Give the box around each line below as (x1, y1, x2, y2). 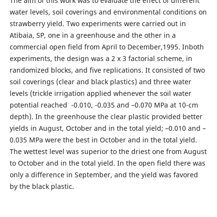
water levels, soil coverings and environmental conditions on (9, 7, 207, 17)
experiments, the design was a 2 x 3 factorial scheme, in (9, 54, 192, 63)
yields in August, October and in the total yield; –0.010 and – (9, 124, 206, 133)
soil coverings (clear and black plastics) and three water (9, 77, 191, 87)
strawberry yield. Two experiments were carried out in (9, 19, 186, 29)
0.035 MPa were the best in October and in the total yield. (9, 135, 197, 145)
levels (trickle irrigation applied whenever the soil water (9, 89, 191, 98)
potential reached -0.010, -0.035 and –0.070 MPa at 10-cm (9, 100, 198, 110)
